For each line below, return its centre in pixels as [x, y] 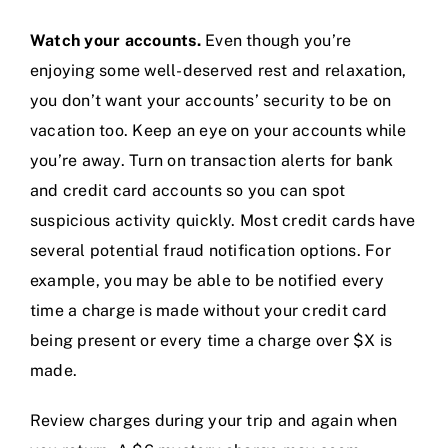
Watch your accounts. [115, 41]
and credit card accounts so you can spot [188, 191]
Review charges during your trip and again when [214, 421]
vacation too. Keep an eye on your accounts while [218, 131]
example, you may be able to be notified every [207, 281]
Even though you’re [276, 41]
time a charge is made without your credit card [209, 311]
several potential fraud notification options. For [210, 251]
